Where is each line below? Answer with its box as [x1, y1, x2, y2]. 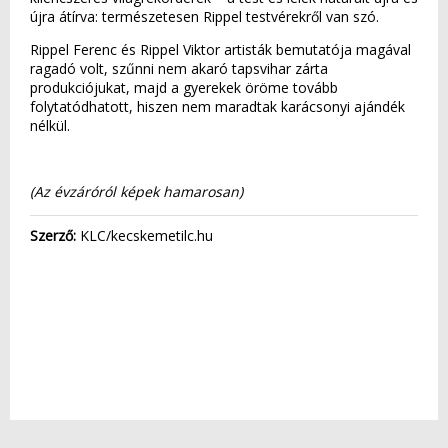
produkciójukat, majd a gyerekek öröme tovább [30, 78, 338, 97]
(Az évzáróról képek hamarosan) [30, 182, 243, 201]
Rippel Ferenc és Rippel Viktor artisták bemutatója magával [30, 40, 411, 59]
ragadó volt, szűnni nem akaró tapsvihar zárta [30, 59, 328, 78]
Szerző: [30, 226, 76, 245]
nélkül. [30, 116, 70, 135]
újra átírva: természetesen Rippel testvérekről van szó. [30, 7, 387, 26]
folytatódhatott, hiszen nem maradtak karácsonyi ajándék [30, 97, 405, 116]
